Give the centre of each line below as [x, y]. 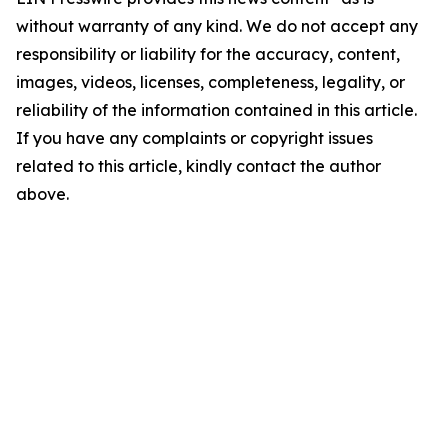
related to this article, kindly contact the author [198, 166]
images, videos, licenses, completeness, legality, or [210, 82]
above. [42, 194]
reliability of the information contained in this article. [216, 110]
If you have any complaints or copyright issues [194, 138]
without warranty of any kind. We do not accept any [217, 26]
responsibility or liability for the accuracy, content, [208, 54]
